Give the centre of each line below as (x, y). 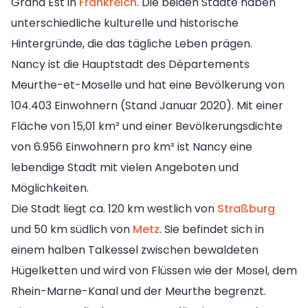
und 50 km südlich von (72, 229)
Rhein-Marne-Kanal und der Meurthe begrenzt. (139, 291)
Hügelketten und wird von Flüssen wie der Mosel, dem (154, 270)
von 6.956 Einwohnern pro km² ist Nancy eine (132, 146)
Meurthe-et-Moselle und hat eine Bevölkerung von (148, 85)
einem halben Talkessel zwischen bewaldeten (135, 250)
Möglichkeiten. (50, 188)
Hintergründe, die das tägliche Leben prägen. (132, 43)
